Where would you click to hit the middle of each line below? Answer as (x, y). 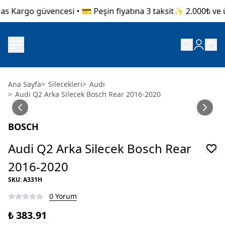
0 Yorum (63, 196)
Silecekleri (65, 84)
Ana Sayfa (25, 84)
